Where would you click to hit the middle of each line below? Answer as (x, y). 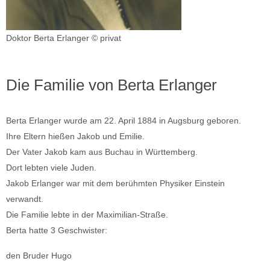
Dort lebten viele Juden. (51, 167)
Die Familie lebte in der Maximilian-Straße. (87, 214)
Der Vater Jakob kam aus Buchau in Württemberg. (102, 152)
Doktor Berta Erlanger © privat (64, 38)
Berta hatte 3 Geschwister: (57, 230)
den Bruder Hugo (39, 256)
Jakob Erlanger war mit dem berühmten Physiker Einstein (115, 183)
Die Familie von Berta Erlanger (111, 85)
